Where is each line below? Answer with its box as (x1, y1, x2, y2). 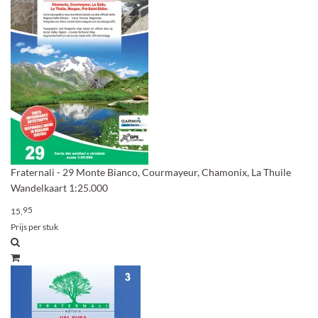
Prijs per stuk (11, 221, 58, 232)
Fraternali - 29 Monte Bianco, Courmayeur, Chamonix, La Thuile (11, 166, 291, 178)
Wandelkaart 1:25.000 (11, 182, 108, 194)
